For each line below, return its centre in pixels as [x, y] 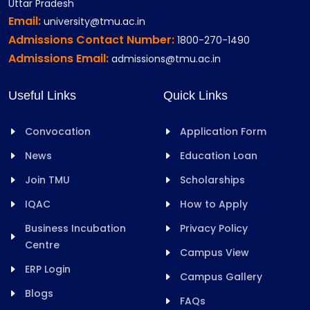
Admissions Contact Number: [93, 39]
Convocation [58, 131]
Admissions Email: [60, 58]
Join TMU [47, 180]
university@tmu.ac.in [94, 21]
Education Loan [219, 155]
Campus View [215, 252]
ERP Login [48, 269]
